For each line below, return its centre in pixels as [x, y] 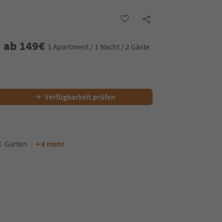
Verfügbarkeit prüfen [80, 97]
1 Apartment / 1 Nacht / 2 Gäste [98, 47]
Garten [16, 144]
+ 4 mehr [50, 144]
